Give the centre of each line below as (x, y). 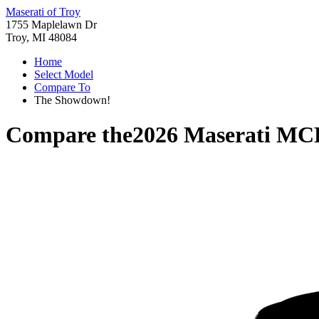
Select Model (64, 74)
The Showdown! (72, 100)
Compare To (62, 87)
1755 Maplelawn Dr (51, 25)
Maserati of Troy (43, 12)
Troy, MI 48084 (41, 37)
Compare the (69, 135)
